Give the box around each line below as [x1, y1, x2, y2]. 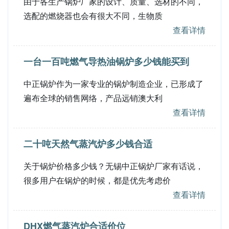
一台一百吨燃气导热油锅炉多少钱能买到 [24, 55, 189, 68]
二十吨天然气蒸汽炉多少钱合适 [24, 137, 152, 150]
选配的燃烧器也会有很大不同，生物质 [24, 10, 163, 21]
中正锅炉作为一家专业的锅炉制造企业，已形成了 [24, 78, 203, 89]
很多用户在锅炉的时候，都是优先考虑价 [24, 174, 171, 186]
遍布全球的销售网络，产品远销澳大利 [24, 92, 163, 104]
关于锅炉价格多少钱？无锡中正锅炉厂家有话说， [24, 160, 203, 172]
